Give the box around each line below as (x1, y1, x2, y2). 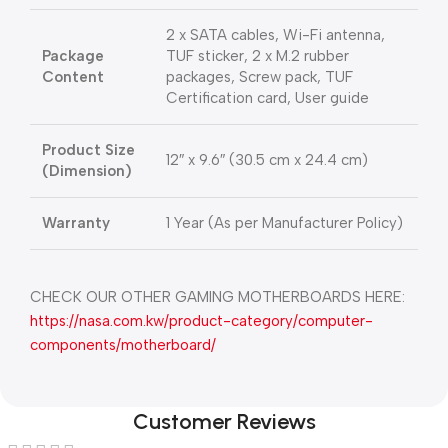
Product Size (42, 141, 135, 160)
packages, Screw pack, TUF (166, 68, 353, 87)
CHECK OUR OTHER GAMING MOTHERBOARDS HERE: (30, 288, 405, 307)
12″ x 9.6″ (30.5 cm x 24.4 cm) (166, 151, 368, 170)
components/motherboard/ (30, 336, 216, 355)
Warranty (42, 214, 110, 233)
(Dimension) (42, 162, 132, 181)
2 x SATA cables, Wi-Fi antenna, (166, 26, 385, 45)
